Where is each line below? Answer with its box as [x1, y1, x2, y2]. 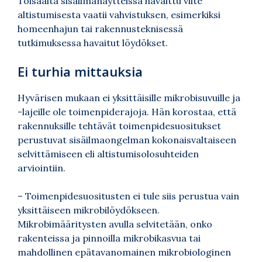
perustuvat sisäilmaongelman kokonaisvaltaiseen [18, 133, 236, 146]
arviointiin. [18, 161, 65, 174]
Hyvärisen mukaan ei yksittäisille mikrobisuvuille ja [18, 91, 240, 104]
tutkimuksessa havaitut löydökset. [18, 36, 168, 49]
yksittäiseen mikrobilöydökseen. [18, 204, 160, 216]
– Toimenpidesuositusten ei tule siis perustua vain [18, 189, 239, 202]
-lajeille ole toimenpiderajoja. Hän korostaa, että [18, 105, 236, 118]
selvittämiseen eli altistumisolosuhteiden [18, 147, 199, 160]
